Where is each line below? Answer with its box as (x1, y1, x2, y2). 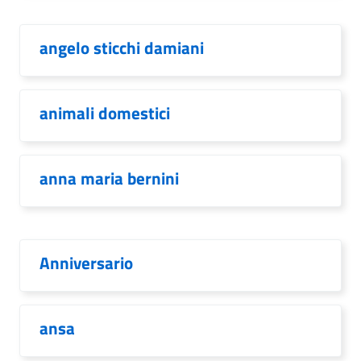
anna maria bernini (39, 165, 179, 191)
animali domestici (39, 100, 170, 126)
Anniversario (39, 250, 133, 276)
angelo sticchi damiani (39, 35, 204, 60)
